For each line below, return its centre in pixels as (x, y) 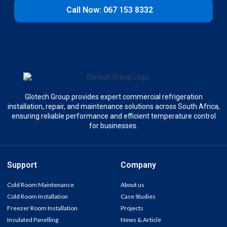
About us (133, 185)
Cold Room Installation (37, 197)
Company (138, 165)
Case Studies (138, 197)
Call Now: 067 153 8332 (113, 10)
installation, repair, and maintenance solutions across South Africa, (113, 107)
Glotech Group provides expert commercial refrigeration (113, 97)
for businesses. (113, 126)
